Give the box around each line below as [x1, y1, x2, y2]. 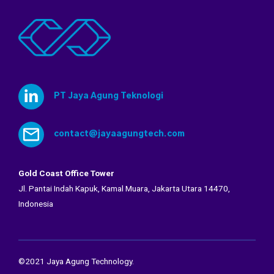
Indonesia [18, 198, 53, 209]
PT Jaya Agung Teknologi [53, 92, 163, 101]
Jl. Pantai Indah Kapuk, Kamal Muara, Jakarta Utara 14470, [18, 183, 230, 193]
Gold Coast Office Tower [18, 168, 114, 178]
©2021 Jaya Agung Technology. [18, 256, 134, 266]
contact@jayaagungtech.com [53, 130, 185, 139]
